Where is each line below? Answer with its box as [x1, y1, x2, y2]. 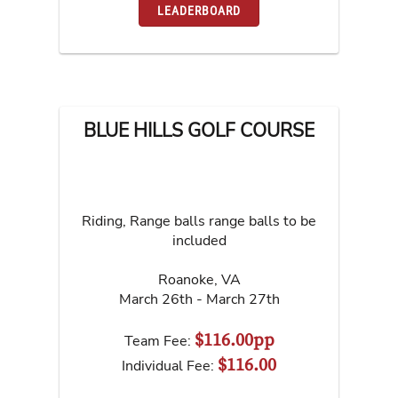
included [171, 230, 227, 251]
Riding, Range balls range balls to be [82, 211, 316, 231]
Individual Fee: [122, 355, 218, 376]
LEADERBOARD [157, 3, 241, 18]
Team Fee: [123, 330, 195, 351]
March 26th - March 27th [118, 289, 280, 309]
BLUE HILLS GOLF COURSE [84, 117, 314, 143]
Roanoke [157, 269, 214, 290]
